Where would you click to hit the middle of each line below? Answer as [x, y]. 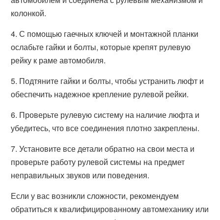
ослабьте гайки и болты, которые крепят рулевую [101, 47]
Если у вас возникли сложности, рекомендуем [95, 196]
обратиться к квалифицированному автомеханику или [110, 209]
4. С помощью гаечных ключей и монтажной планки [105, 34]
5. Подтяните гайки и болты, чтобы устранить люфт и [108, 81]
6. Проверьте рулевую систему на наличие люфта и [105, 115]
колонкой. [29, 13]
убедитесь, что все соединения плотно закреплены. [105, 128]
